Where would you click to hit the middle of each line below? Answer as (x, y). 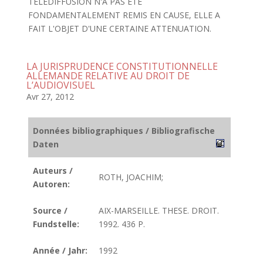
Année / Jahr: (60, 250)
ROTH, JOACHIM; (131, 177)
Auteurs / (53, 171)
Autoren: (51, 184)
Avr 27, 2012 (50, 97)
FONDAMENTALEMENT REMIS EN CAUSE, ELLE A (124, 15)
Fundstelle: (56, 224)
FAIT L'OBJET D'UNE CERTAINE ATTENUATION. (119, 28)
